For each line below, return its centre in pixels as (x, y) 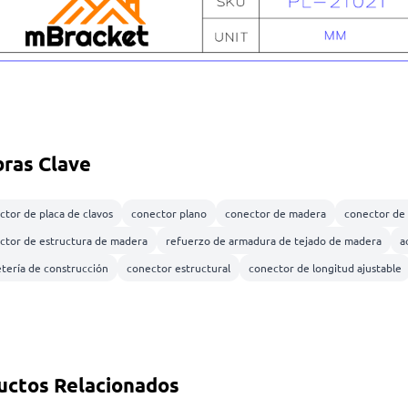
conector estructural (178, 268)
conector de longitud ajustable (325, 268)
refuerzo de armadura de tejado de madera (273, 241)
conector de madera (275, 214)
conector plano (168, 214)
